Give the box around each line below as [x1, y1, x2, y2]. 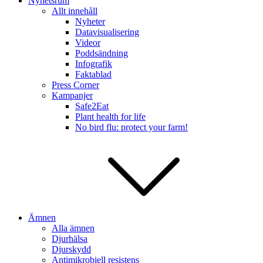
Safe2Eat [75, 101, 109, 111]
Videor [75, 38, 100, 48]
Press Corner [52, 80, 99, 90]
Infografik [75, 59, 112, 69]
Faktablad [75, 69, 112, 79]
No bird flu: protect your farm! [75, 122, 188, 132]
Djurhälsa [52, 234, 87, 244]
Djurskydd [52, 244, 91, 254]
